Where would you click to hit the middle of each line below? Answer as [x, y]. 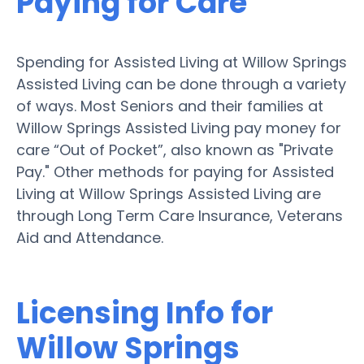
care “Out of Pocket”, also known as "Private [175, 149]
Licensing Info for [145, 313]
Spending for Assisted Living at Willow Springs [182, 62]
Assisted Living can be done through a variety [181, 84]
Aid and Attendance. [90, 237]
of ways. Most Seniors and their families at [170, 106]
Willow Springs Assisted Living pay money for [179, 128]
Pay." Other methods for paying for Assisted [175, 171]
